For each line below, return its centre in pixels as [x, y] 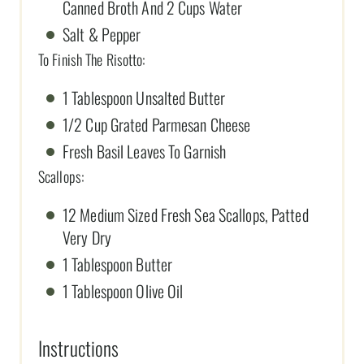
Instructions [79, 347]
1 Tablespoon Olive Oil [123, 290]
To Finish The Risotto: [92, 59]
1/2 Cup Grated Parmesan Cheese [157, 124]
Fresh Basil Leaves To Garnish [145, 151]
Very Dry [87, 237]
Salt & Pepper [102, 34]
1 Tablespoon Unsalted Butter [144, 97]
